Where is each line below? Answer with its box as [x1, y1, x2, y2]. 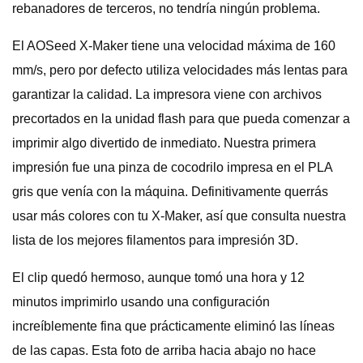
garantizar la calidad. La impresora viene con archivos [12, 88, 322, 101]
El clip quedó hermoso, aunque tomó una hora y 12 [12, 271, 305, 284]
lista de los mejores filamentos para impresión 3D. [12, 233, 298, 247]
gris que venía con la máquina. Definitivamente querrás [12, 185, 328, 199]
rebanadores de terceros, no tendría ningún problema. [12, 2, 320, 15]
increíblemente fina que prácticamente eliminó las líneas [12, 319, 335, 333]
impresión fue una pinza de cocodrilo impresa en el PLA [12, 160, 332, 174]
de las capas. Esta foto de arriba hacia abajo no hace [12, 344, 316, 357]
